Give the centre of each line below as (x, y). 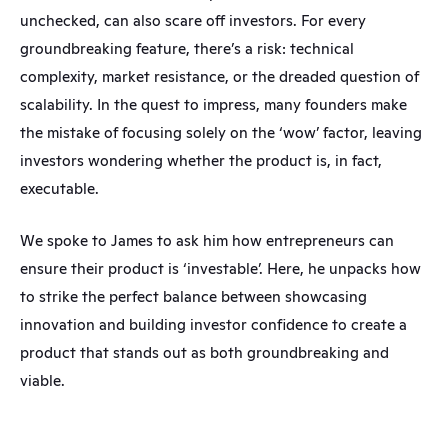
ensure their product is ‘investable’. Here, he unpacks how (220, 268)
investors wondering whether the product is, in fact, (201, 160)
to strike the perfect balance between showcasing (193, 296)
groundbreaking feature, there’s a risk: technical (187, 48)
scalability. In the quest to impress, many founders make (213, 104)
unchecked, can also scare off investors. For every (193, 20)
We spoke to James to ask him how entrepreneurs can (207, 240)
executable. (59, 188)
